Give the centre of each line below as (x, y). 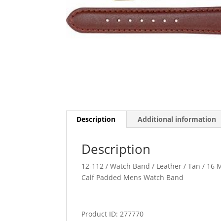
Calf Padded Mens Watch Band (133, 177)
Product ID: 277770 (113, 214)
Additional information (177, 119)
